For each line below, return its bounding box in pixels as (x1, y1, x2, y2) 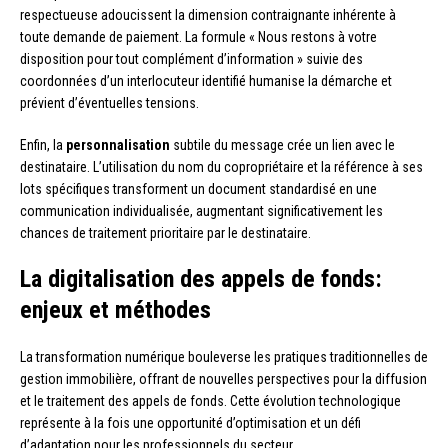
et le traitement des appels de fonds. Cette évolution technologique (20, 393, 401, 410)
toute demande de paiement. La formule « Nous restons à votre (20, 29, 377, 46)
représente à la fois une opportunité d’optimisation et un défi (20, 415, 361, 432)
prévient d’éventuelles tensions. (20, 95, 199, 112)
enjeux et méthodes (20, 296, 211, 325)
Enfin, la (20, 137, 66, 154)
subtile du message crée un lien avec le (170, 137, 395, 154)
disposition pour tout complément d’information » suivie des (20, 51, 363, 68)
